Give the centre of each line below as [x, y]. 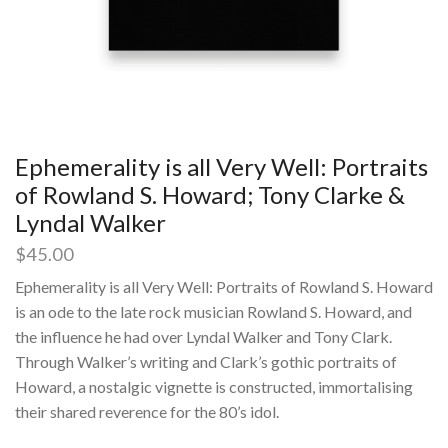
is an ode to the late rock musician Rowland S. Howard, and [213, 312]
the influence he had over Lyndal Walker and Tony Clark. [203, 337]
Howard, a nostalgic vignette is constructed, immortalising [214, 387]
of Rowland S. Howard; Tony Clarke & [210, 195]
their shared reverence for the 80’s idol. [147, 412]
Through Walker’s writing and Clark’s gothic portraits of [206, 362]
